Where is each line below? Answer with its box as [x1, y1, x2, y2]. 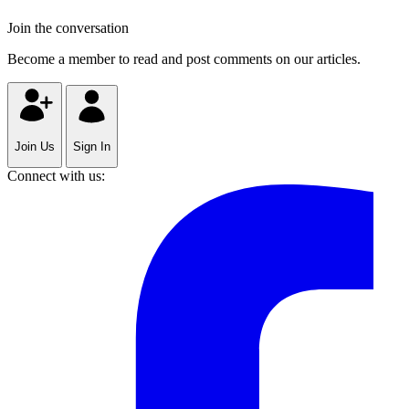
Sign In [73, 139, 110, 153]
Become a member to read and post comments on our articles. [7, 50, 361, 67]
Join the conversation [7, 19, 129, 36]
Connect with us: [7, 168, 105, 184]
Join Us [15, 139, 55, 153]
